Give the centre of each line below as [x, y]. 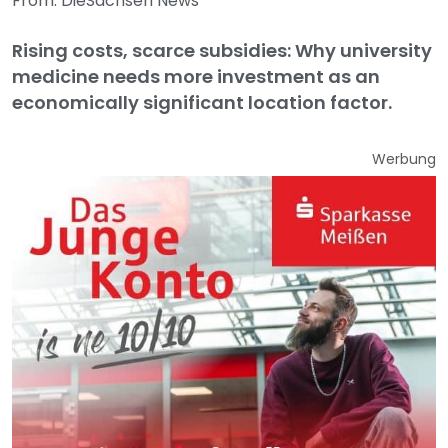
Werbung [404, 159]
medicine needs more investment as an [196, 76]
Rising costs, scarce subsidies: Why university [222, 50]
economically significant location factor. [202, 102]
